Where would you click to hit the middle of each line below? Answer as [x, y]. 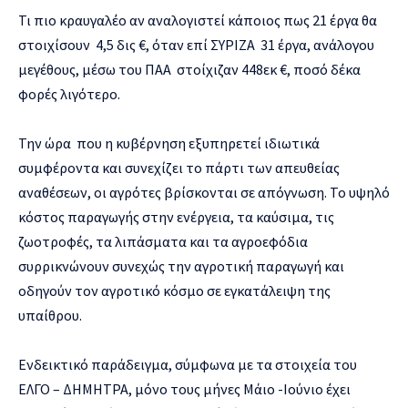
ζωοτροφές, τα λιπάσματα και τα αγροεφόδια [163, 241]
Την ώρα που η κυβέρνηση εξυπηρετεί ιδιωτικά [169, 143]
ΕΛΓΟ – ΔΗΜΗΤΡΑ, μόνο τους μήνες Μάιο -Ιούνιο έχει [184, 388]
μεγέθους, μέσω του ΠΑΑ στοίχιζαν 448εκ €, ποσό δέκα [189, 69]
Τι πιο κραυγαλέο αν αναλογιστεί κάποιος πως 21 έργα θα [198, 20]
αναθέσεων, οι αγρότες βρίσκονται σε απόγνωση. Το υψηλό [204, 192]
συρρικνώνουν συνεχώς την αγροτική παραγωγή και [181, 265]
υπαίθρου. [50, 315]
